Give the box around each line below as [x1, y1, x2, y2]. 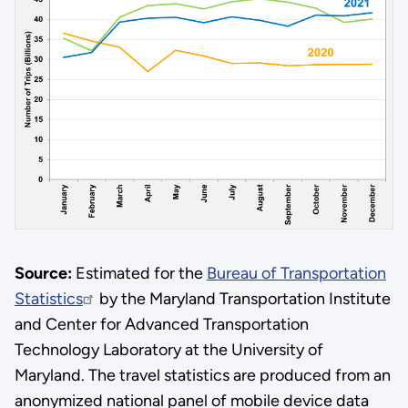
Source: [14, 262, 72, 283]
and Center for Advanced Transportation [14, 313, 309, 334]
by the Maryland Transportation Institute [95, 288, 391, 309]
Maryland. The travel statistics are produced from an [14, 364, 391, 385]
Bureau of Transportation [206, 262, 386, 283]
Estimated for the [71, 262, 207, 283]
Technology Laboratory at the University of [14, 339, 323, 360]
